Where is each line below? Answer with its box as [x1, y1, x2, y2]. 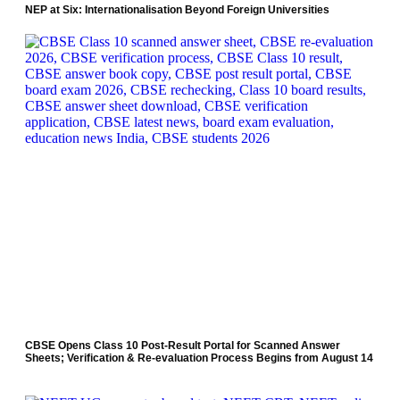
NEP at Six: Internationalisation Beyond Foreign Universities [25, 4, 329, 17]
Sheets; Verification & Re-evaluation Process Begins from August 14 [25, 352, 373, 365]
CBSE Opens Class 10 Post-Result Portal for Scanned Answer [25, 339, 340, 353]
